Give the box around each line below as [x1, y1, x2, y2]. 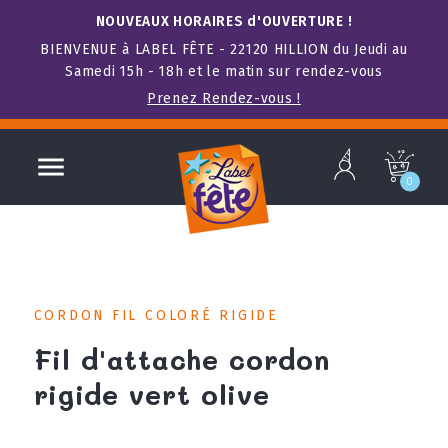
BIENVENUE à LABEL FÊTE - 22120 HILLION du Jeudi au [40, 41, 408, 58]
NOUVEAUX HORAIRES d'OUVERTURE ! [95, 13, 353, 30]
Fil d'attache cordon [33, 340, 330, 377]
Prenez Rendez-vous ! [147, 90, 301, 107]
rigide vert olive [33, 375, 270, 412]
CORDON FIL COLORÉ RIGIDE [33, 307, 279, 324]
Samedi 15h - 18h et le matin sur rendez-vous [65, 63, 383, 80]
